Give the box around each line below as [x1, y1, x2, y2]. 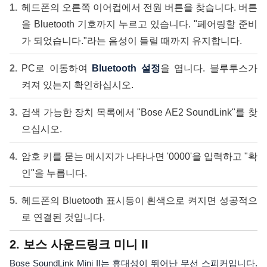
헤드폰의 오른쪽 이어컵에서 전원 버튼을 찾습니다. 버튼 [21, 2, 257, 13]
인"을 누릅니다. [21, 168, 87, 178]
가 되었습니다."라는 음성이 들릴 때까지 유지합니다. [21, 36, 242, 46]
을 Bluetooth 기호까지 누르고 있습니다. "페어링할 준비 [21, 19, 257, 29]
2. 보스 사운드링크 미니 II [10, 238, 148, 251]
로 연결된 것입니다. [21, 212, 105, 222]
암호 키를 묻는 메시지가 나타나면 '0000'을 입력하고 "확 [21, 151, 257, 162]
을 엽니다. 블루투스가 [160, 63, 258, 73]
